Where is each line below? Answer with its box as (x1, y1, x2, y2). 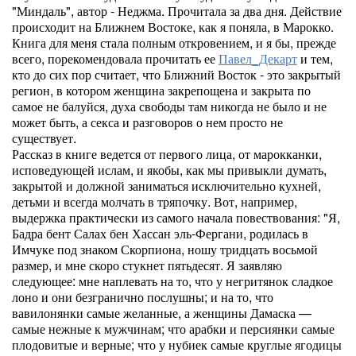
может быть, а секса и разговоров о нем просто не (12, 113, 283, 131)
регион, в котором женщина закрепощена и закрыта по (12, 81, 311, 99)
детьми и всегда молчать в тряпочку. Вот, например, (12, 192, 297, 211)
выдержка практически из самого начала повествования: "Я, (12, 208, 340, 226)
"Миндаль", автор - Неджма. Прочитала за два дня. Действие (12, 2, 342, 20)
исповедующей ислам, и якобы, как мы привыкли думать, (12, 161, 327, 179)
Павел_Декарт (219, 49, 297, 68)
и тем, (297, 49, 333, 68)
